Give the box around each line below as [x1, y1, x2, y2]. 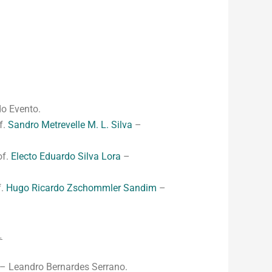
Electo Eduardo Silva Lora [11, 151, 121, 162]
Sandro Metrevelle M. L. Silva [8, 119, 132, 131]
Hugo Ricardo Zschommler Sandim [6, 182, 157, 194]
